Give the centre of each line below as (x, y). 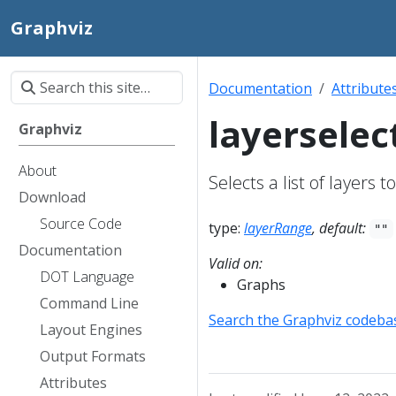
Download (52, 197)
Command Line (89, 303)
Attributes (73, 383)
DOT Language (87, 277)
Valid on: (236, 263)
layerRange (278, 228)
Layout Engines (91, 330)
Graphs (261, 285)
